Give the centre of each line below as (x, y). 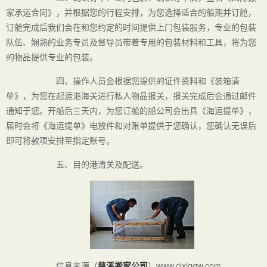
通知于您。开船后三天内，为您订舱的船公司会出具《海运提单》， (131, 111)
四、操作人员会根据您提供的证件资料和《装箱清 (131, 81)
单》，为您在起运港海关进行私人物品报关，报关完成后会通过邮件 (131, 96)
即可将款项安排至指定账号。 (60, 140)
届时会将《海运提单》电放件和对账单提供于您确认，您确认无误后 (131, 125)
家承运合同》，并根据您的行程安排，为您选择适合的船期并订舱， (131, 12)
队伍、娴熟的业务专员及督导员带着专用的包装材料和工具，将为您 (131, 42)
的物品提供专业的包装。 (52, 57)
